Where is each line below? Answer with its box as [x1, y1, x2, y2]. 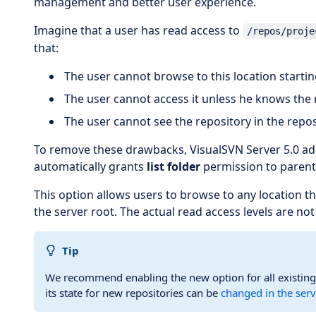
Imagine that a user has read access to [34, 22, 243, 38]
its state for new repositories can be [45, 285, 221, 300]
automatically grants [34, 158, 147, 174]
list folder [147, 158, 200, 174]
